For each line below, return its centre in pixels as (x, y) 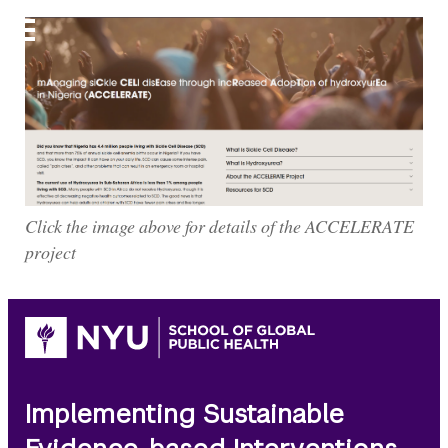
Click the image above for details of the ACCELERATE (220, 226)
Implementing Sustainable (185, 414)
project (51, 252)
